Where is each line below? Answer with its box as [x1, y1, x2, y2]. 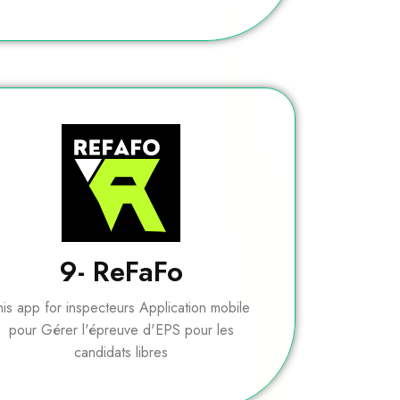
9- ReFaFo [59, 252, 184, 293]
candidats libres [74, 342, 169, 363]
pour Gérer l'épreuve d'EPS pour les [8, 320, 234, 341]
